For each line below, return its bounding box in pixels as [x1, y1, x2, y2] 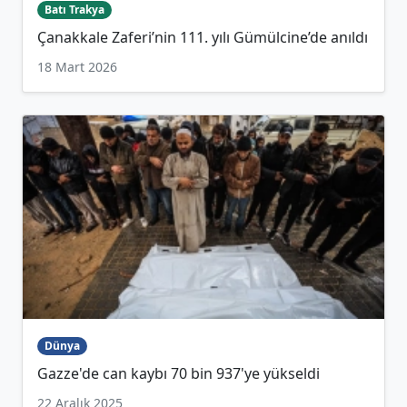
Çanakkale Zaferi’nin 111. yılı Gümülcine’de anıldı [37, 27, 368, 48]
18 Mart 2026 [37, 58, 117, 76]
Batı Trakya [44, 2, 104, 18]
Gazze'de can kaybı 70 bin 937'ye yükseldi [37, 363, 320, 384]
